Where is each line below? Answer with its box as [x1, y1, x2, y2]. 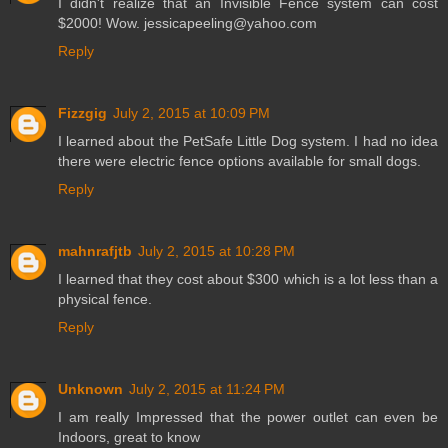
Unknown [58, 380, 123, 397]
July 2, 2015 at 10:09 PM [113, 104, 270, 121]
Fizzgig [58, 104, 107, 121]
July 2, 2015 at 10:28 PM [138, 242, 295, 259]
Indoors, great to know [58, 428, 200, 445]
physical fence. [58, 290, 152, 307]
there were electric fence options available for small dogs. [58, 152, 421, 169]
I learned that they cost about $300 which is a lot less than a [58, 270, 438, 287]
